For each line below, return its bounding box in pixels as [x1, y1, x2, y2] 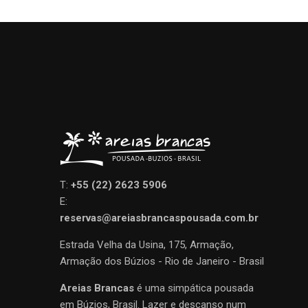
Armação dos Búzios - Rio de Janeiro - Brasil [60, 255, 264, 267]
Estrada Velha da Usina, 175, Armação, [60, 239, 234, 251]
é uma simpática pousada [134, 282, 254, 294]
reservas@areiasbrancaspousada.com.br [60, 212, 258, 224]
